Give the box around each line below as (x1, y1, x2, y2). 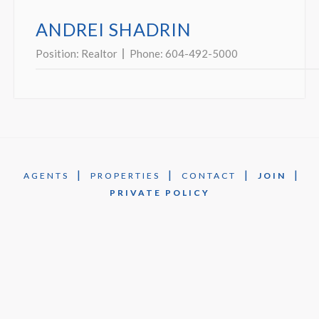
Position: (36, 47, 81, 60)
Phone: (130, 47, 165, 60)
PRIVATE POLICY (109, 187, 210, 198)
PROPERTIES (90, 170, 160, 181)
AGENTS (23, 170, 69, 181)
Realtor (81, 47, 117, 60)
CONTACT (181, 170, 236, 181)
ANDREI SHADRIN (36, 19, 192, 40)
